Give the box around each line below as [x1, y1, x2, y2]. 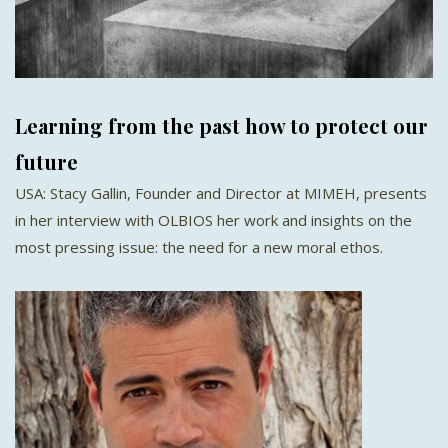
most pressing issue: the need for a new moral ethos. [15, 236, 383, 257]
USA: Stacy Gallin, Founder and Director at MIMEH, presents [15, 182, 427, 203]
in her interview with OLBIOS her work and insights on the [15, 209, 412, 230]
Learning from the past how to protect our [15, 111, 428, 139]
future [15, 147, 78, 175]
